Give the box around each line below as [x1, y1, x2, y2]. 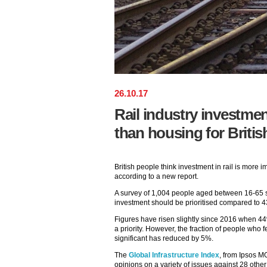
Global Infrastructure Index [129, 251, 219, 259]
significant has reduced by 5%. [114, 234, 213, 243]
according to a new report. [114, 172, 198, 181]
